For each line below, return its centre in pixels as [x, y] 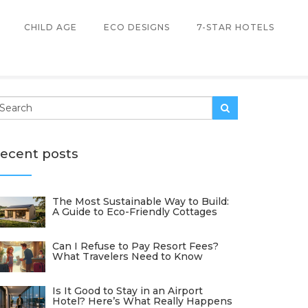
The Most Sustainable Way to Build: [141, 201]
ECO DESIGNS [137, 27]
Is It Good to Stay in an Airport [128, 291]
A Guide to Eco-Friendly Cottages [135, 212]
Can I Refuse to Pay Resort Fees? [135, 246]
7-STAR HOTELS [235, 27]
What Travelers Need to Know [128, 256]
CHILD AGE [51, 27]
